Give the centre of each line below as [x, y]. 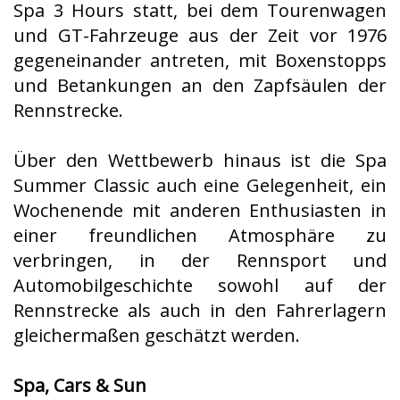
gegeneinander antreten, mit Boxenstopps [200, 60]
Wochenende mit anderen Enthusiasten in [200, 210]
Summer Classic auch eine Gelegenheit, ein [200, 185]
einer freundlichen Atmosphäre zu [200, 235]
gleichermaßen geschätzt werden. [157, 335]
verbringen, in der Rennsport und [200, 260]
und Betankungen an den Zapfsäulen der [200, 85]
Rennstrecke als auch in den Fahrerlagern [200, 310]
